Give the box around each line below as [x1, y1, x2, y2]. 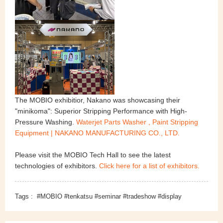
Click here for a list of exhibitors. [99, 162, 200, 170]
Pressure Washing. [15, 118, 76, 126]
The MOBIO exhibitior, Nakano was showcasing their [15, 96, 180, 105]
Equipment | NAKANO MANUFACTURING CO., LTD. [15, 129, 180, 137]
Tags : [15, 193, 35, 201]
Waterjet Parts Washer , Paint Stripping [76, 118, 198, 126]
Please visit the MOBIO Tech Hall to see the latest [15, 151, 171, 159]
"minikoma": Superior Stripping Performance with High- [15, 107, 187, 115]
